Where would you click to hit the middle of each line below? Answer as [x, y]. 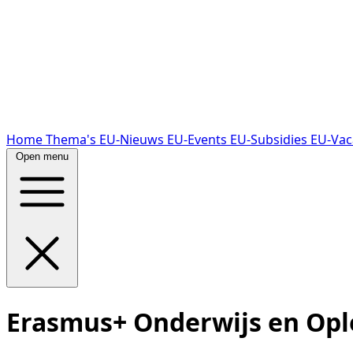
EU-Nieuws [133, 140]
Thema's [72, 140]
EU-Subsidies [270, 140]
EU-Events [199, 140]
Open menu [42, 157]
